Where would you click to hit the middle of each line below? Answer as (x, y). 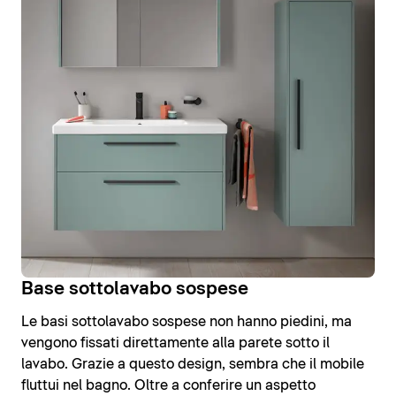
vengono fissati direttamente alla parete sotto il (175, 343)
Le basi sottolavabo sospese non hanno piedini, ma (187, 322)
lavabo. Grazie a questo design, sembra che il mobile (193, 365)
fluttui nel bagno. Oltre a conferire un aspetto (168, 386)
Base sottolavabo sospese (135, 289)
